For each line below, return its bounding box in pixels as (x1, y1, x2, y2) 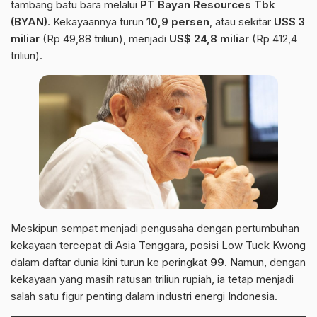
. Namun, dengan (224, 255, 306, 270)
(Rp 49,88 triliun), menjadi (40, 31, 169, 45)
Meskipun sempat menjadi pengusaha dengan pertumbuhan (11, 221, 299, 236)
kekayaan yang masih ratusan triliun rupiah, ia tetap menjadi (11, 272, 294, 287)
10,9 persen (146, 14, 209, 28)
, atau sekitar (209, 14, 274, 28)
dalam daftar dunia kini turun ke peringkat (11, 255, 210, 270)
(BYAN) (11, 14, 47, 28)
